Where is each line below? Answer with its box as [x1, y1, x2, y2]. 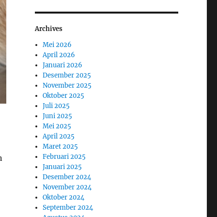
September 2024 [43, 203, 93, 212]
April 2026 [43, 51, 76, 60]
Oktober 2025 [43, 92, 85, 100]
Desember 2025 [43, 71, 92, 80]
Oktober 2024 [43, 193, 85, 202]
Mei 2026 [43, 41, 72, 49]
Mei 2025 [43, 122, 72, 131]
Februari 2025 [43, 153, 86, 161]
